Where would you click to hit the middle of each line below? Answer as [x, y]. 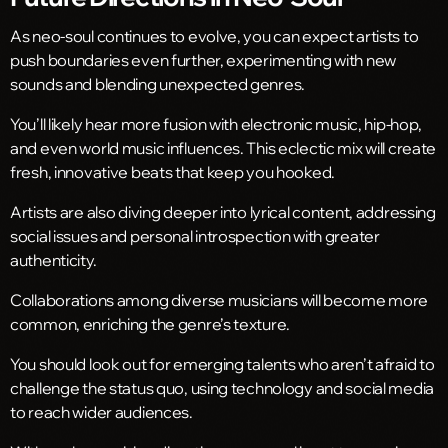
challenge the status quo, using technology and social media [222, 387]
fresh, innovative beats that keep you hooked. [173, 171]
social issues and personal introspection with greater [195, 235]
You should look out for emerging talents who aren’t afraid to [222, 363]
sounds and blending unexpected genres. [158, 83]
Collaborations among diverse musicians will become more [219, 299]
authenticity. [53, 259]
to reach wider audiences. [101, 411]
